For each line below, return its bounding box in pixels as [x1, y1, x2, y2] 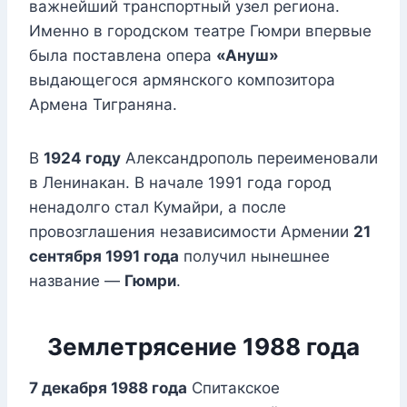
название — [29, 272, 124, 291]
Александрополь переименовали [121, 149, 378, 168]
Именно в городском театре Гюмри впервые [29, 22, 372, 41]
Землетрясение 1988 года [47, 333, 360, 362]
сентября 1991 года [29, 247, 179, 266]
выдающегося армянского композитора [29, 71, 335, 90]
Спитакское [187, 379, 280, 398]
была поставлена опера [29, 46, 216, 65]
